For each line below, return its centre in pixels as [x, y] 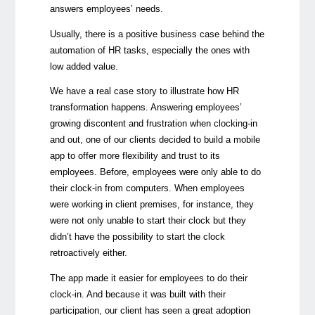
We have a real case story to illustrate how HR [144, 91]
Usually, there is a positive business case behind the [157, 34]
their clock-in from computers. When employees [147, 188]
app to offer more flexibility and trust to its [135, 156]
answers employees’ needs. [106, 8]
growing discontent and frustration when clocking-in [153, 124]
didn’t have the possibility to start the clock [137, 237]
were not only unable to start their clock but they [148, 221]
